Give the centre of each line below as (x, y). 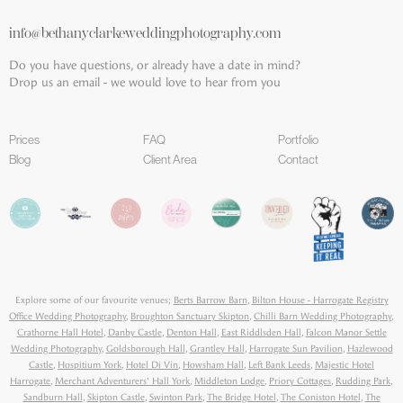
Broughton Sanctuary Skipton (190, 316)
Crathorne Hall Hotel (60, 332)
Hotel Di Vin (152, 364)
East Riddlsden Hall (261, 332)
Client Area (170, 159)
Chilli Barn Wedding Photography (322, 316)
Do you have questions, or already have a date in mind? (155, 65)
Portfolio (298, 139)
